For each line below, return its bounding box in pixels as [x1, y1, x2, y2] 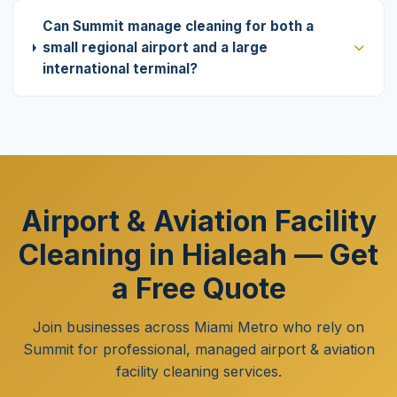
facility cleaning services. [115, 362, 282, 380]
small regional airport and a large [42, 39, 268, 56]
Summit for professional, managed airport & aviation [22, 340, 375, 358]
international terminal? [42, 60, 198, 77]
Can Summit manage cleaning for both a [42, 18, 314, 35]
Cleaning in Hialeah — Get [19, 237, 378, 272]
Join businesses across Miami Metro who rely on [33, 318, 364, 336]
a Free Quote [111, 271, 286, 306]
